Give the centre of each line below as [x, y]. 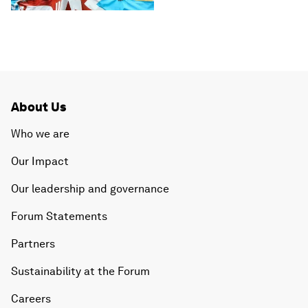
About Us [38, 107]
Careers [31, 299]
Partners [33, 244]
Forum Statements [59, 217]
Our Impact [40, 162]
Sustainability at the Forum [80, 272]
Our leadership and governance [90, 189]
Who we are [40, 134]
